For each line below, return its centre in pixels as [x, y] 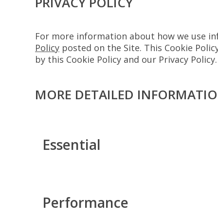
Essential [72, 145]
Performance [85, 202]
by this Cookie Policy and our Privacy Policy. [126, 59]
